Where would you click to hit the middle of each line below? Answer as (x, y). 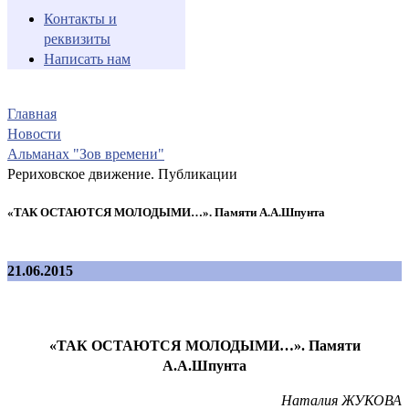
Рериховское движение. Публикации (122, 173)
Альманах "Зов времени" (86, 153)
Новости (34, 133)
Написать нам (87, 58)
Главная (32, 113)
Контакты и (80, 18)
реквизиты (77, 38)
